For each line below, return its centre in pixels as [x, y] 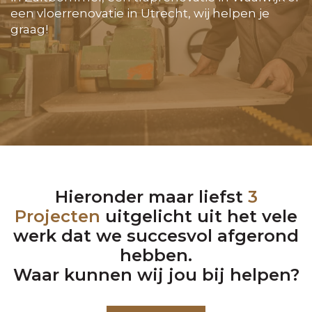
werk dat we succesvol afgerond [156, 236]
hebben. [156, 256]
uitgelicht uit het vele [199, 217]
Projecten [57, 217]
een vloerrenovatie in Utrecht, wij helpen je [140, 13]
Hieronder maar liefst [151, 197]
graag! [29, 29]
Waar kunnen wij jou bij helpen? [156, 275]
